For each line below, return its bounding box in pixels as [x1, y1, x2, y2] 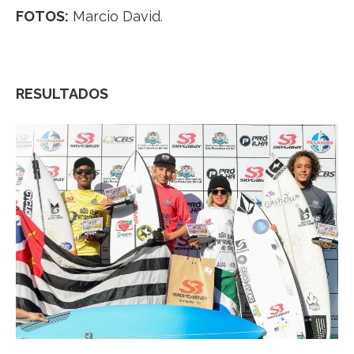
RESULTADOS [16, 85, 108, 102]
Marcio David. [69, 7, 163, 24]
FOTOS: [16, 7, 69, 24]
